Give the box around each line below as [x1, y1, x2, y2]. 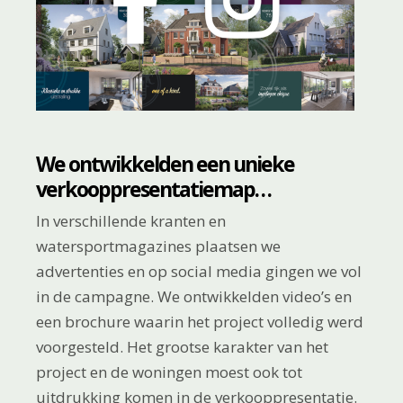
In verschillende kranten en [36, 210, 227, 232]
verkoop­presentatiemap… [36, 175, 272, 204]
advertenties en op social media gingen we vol [36, 261, 363, 282]
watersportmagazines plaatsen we [36, 236, 282, 257]
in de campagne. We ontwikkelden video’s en [36, 286, 353, 308]
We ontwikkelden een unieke [36, 149, 295, 179]
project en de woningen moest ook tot [36, 362, 303, 383]
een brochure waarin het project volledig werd [36, 311, 364, 333]
